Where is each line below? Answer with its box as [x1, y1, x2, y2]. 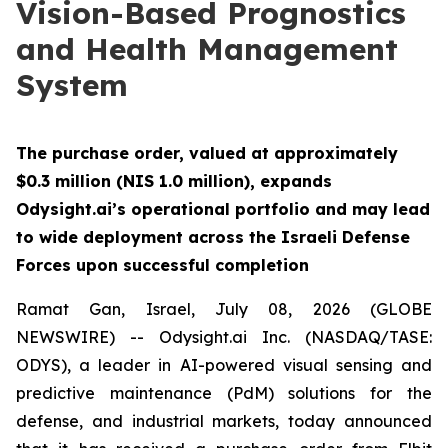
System [16, 66, 128, 104]
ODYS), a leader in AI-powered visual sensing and [16, 355, 432, 375]
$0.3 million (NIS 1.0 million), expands [16, 171, 332, 191]
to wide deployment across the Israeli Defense [16, 227, 410, 247]
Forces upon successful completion [16, 255, 309, 275]
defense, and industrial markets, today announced [16, 411, 432, 431]
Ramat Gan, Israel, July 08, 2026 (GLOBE [16, 299, 432, 319]
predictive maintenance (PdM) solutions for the [16, 383, 432, 403]
